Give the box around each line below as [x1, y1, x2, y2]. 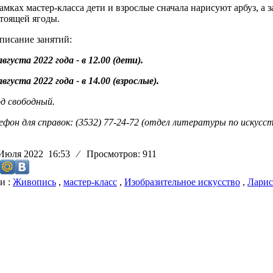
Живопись [13, 177, 56, 188]
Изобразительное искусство [124, 177, 240, 188]
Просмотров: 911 [82, 149, 157, 160]
